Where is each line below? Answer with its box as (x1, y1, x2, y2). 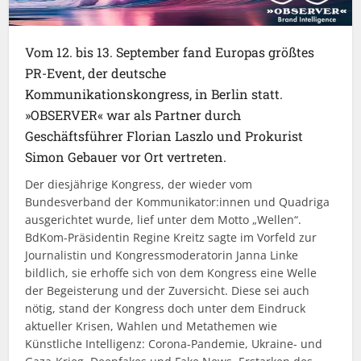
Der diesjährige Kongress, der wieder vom (25, 176, 253, 193)
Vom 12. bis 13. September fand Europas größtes (25, 44, 315, 61)
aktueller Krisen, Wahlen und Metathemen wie (25, 318, 278, 334)
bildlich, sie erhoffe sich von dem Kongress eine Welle (25, 265, 317, 281)
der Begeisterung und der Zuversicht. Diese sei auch (25, 283, 310, 299)
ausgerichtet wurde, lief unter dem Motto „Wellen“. (25, 212, 302, 228)
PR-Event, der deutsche (25, 64, 167, 82)
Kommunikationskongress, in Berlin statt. (25, 85, 284, 103)
